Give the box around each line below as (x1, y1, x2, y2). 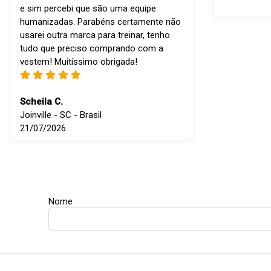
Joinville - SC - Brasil (20, 109, 102, 121)
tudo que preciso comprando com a (20, 43, 163, 54)
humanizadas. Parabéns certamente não (20, 16, 181, 28)
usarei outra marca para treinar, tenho (20, 30, 170, 41)
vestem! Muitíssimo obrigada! (20, 56, 137, 68)
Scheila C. (20, 96, 63, 108)
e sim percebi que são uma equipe (20, 3, 156, 15)
